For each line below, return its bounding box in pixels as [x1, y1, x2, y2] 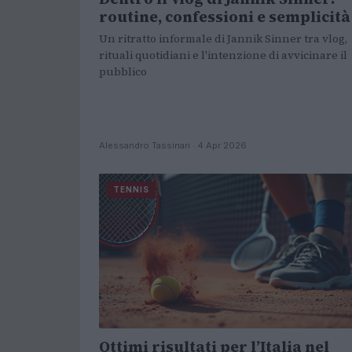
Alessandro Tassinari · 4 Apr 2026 [99, 139, 247, 151]
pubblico [99, 63, 147, 79]
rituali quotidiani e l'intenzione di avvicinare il [99, 46, 347, 63]
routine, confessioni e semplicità [99, 5, 350, 27]
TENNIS [113, 184, 149, 194]
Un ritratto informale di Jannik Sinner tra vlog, [99, 30, 347, 46]
